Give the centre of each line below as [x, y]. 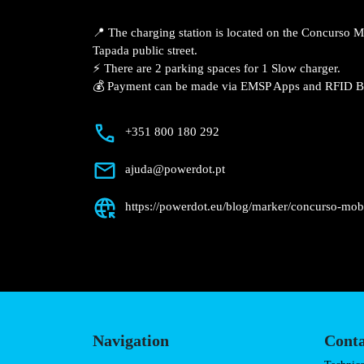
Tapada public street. [145, 50]
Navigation [131, 340]
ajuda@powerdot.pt [175, 169]
